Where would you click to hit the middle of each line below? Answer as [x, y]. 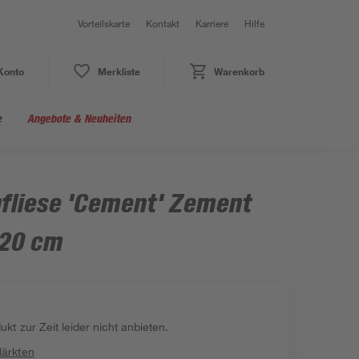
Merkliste [119, 71]
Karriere [212, 23]
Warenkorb [239, 71]
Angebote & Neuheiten [79, 118]
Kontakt [163, 23]
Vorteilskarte [104, 23]
